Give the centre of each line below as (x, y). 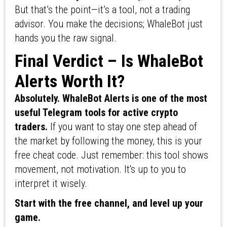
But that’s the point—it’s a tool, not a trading (102, 10)
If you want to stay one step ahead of (122, 127)
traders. (31, 127)
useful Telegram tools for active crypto (96, 113)
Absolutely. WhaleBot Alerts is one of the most (111, 99)
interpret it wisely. (51, 184)
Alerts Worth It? (69, 81)
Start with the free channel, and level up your (109, 203)
